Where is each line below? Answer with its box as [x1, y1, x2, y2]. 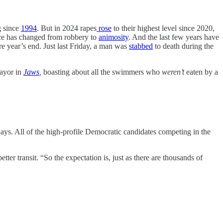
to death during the [153, 41, 214, 50]
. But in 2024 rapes [37, 23, 97, 32]
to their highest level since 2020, [111, 23, 215, 32]
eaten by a [184, 67, 218, 76]
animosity [99, 32, 128, 41]
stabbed [129, 41, 153, 50]
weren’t [162, 67, 184, 76]
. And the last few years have [128, 32, 219, 41]
